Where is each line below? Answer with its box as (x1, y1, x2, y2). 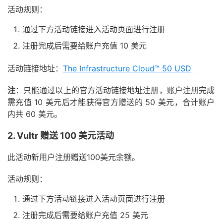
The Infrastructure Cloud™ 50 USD (63, 63, 191, 73)
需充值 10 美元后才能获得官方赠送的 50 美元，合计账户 (7, 97, 215, 107)
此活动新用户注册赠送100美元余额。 (7, 152, 140, 162)
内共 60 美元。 (7, 109, 62, 119)
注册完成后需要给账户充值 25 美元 (22, 210, 148, 220)
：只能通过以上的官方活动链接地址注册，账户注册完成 (15, 85, 215, 95)
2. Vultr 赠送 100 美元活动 (7, 130, 114, 141)
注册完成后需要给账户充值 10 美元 (22, 41, 147, 51)
